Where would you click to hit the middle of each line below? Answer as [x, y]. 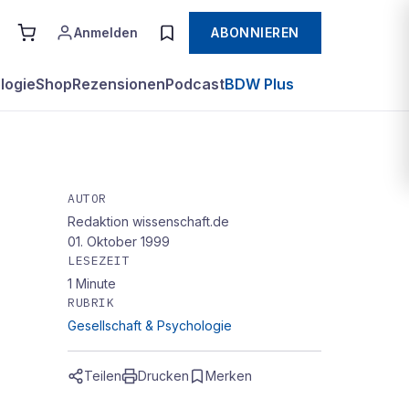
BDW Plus [259, 84]
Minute [96, 283]
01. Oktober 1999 [119, 241]
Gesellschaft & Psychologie [150, 325]
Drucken [163, 376]
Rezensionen [119, 84]
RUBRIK [91, 303]
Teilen [103, 376]
